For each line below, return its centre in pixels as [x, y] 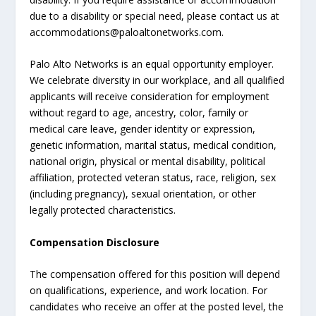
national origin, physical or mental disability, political [148, 162]
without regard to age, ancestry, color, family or [139, 113]
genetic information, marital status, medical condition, [153, 145]
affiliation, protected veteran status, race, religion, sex [153, 178]
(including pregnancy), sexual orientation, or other [143, 194]
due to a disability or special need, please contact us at [155, 16]
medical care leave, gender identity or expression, [143, 129]
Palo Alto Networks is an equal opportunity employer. [152, 64]
